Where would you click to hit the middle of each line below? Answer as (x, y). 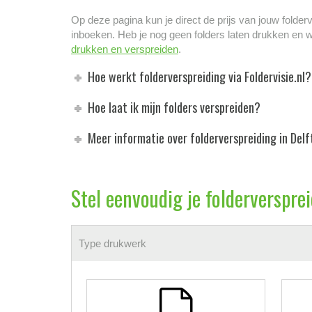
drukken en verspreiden (125, 49)
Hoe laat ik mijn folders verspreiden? (174, 107)
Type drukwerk (112, 243)
